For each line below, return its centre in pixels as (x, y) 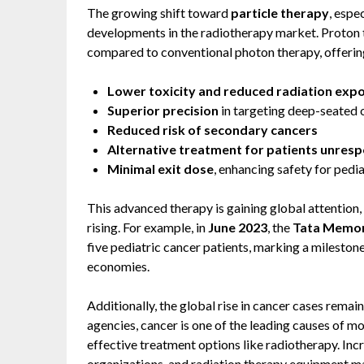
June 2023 (238, 227)
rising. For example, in (147, 227)
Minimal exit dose (160, 169)
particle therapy (280, 13)
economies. (118, 266)
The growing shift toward (159, 13)
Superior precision (163, 110)
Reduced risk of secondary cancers (212, 130)
